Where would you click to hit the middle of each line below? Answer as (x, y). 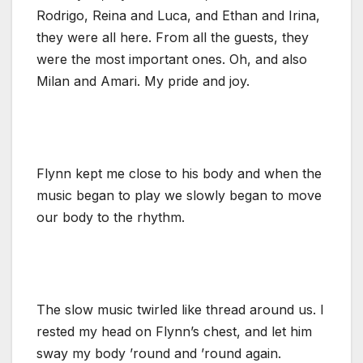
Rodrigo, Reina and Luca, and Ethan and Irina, (178, 15)
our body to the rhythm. (111, 217)
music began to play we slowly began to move (179, 195)
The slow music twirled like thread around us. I (180, 309)
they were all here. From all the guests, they (173, 37)
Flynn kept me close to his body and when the (179, 173)
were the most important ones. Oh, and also (172, 59)
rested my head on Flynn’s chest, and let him (174, 331)
